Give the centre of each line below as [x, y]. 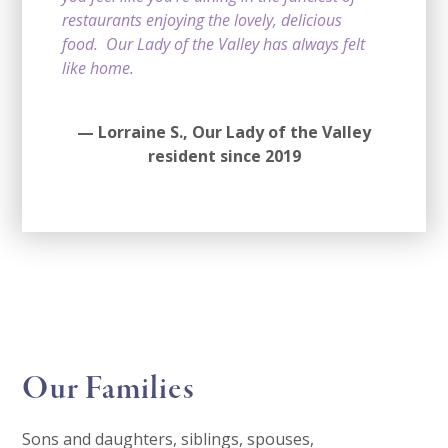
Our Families [108, 389]
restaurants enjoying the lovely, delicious [202, 19]
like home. [98, 67]
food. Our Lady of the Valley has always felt [214, 43]
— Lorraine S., [134, 131]
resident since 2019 [224, 155]
